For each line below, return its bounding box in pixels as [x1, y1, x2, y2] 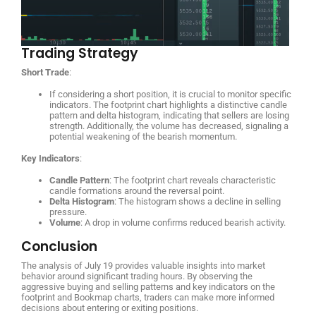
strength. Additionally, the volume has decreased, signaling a [49, 121, 288, 132]
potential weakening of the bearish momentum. [49, 131, 237, 142]
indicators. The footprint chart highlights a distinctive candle [49, 99, 287, 111]
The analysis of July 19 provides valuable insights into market [21, 260, 265, 272]
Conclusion [21, 237, 97, 257]
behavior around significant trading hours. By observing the [21, 271, 253, 282]
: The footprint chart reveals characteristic [109, 175, 276, 186]
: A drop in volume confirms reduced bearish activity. [80, 217, 286, 229]
